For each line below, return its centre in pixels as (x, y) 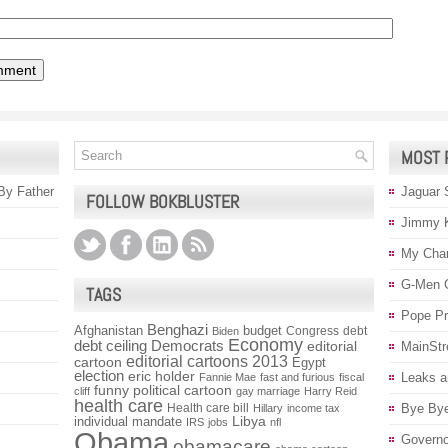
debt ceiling (110, 345)
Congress (312, 330)
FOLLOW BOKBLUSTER (162, 201)
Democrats (187, 345)
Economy (265, 344)
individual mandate (128, 421)
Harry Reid (330, 390)
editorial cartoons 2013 (207, 361)
